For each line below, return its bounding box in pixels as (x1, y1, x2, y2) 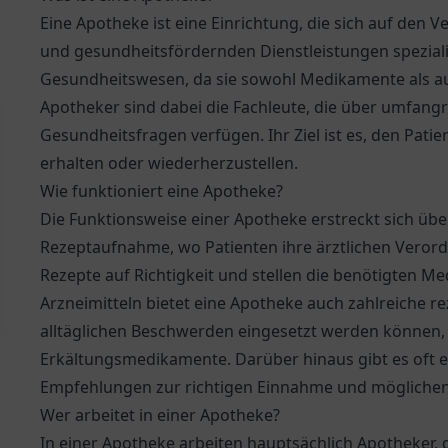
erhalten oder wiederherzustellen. (40, 152, 298, 174)
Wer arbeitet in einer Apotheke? (40, 404, 280, 426)
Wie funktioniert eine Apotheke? (40, 180, 283, 202)
